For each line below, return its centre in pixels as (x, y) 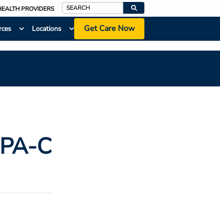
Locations (46, 29)
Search (72, 14)
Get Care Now (109, 29)
